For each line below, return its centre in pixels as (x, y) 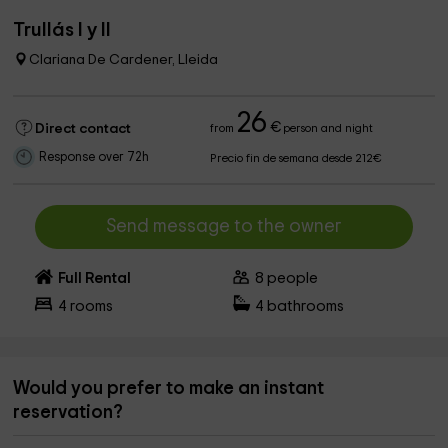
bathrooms (304, 306)
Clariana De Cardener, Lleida (124, 60)
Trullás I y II (62, 30)
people (291, 278)
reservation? (68, 412)
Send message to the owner (223, 226)
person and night (327, 128)
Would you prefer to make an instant (169, 388)
